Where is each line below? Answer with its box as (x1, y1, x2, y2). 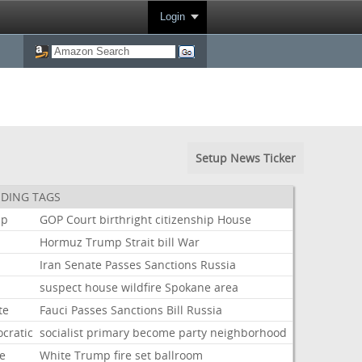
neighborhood (210, 325, 288, 340)
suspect (40, 280, 82, 295)
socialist (40, 325, 84, 340)
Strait (125, 234, 155, 250)
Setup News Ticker (195, 150, 296, 166)
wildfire (121, 280, 162, 295)
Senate (65, 257, 103, 272)
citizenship (155, 212, 215, 227)
